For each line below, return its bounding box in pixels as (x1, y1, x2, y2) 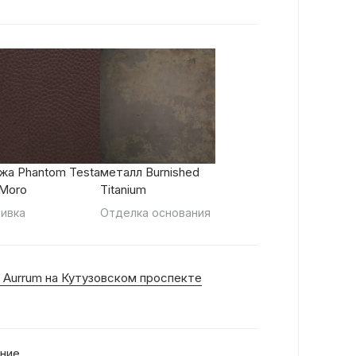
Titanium (100, 182, 146, 197)
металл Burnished (100, 164, 199, 180)
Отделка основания (100, 206, 211, 219)
